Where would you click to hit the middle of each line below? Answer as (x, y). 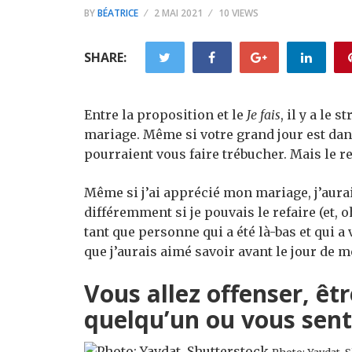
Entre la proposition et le (165, 115)
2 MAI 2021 (178, 13)
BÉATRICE (118, 13)
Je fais (264, 115)
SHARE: (105, 57)
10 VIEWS (238, 13)
